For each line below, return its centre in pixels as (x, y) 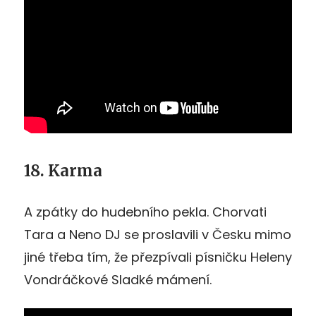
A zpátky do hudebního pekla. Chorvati (145, 212)
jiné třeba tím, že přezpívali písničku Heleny (158, 257)
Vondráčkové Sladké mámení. (118, 279)
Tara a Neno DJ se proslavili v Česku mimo (158, 234)
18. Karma (63, 170)
